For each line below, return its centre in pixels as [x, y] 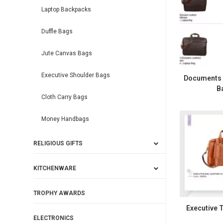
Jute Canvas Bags [67, 53]
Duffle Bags [57, 31]
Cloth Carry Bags [65, 97]
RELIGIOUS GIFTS [58, 143]
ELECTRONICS [54, 218]
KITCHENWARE [55, 168]
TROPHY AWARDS [59, 193]
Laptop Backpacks [66, 9]
